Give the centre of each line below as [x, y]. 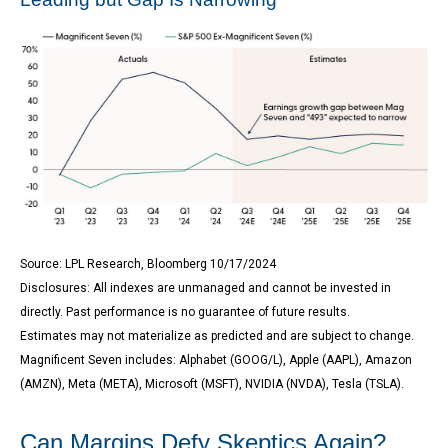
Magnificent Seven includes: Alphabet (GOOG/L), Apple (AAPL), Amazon [216, 360]
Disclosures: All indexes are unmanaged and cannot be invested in [205, 288]
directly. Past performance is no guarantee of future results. [185, 312]
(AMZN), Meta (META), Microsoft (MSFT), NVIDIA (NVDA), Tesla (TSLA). [212, 384]
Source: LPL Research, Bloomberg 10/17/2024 [148, 264]
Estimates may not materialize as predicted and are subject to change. [217, 336]
